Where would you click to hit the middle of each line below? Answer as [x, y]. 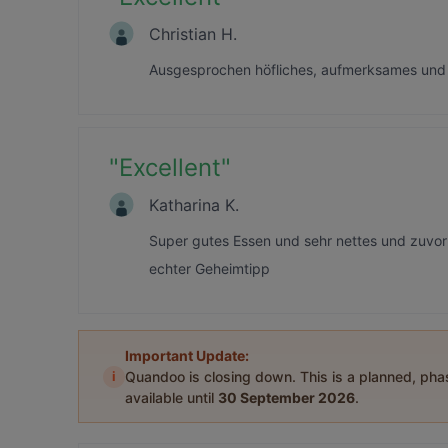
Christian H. [193, 33]
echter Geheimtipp [209, 268]
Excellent [170, 167]
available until [171, 397]
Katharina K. [194, 204]
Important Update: [187, 355]
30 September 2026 [286, 397]
